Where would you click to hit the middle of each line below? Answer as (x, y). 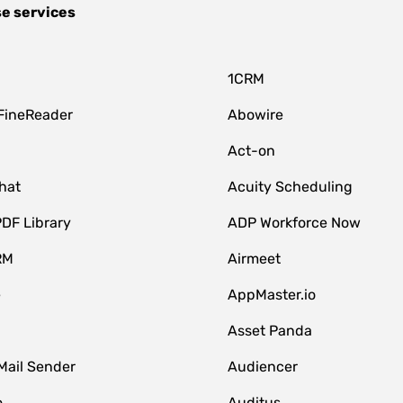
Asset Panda (270, 331)
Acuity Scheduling (291, 187)
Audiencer (263, 367)
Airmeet (255, 259)
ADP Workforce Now (295, 223)
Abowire (256, 115)
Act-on (252, 151)
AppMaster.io (272, 295)
